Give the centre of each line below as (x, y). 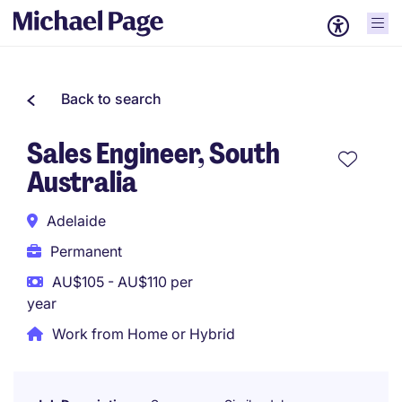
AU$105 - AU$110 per (122, 282)
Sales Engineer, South (153, 153)
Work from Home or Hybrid (144, 334)
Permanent (86, 251)
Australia (82, 182)
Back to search (111, 99)
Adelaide (76, 221)
